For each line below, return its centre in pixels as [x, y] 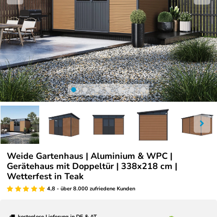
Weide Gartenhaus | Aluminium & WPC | [90, 156]
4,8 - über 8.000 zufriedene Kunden [91, 188]
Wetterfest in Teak [45, 176]
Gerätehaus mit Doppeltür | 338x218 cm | [92, 166]
